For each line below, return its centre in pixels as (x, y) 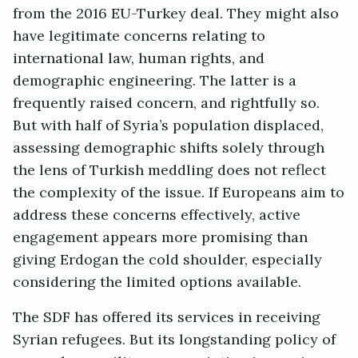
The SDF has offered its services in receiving (167, 318)
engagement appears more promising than (160, 238)
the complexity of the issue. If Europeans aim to (179, 193)
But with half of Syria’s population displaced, (168, 126)
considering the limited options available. (159, 282)
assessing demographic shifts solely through (169, 148)
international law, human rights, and (139, 59)
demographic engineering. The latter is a (155, 81)
